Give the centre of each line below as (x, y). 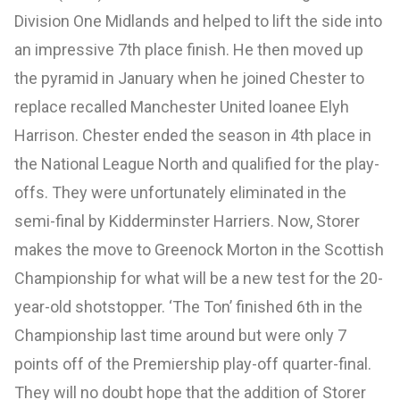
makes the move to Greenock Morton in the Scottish (199, 249)
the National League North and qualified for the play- (197, 163)
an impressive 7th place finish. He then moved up (189, 49)
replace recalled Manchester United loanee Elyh (182, 106)
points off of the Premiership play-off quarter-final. (193, 363)
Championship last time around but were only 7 (180, 335)
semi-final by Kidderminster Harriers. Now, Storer (187, 221)
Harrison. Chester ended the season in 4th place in (193, 135)
